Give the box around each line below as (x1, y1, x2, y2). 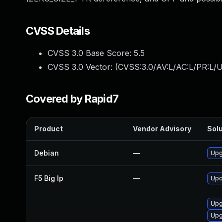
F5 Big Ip (34, 174, 63, 182)
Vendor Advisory (133, 124, 191, 133)
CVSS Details (26, 24, 90, 37)
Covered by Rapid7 (26, 92, 119, 105)
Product (34, 124, 63, 133)
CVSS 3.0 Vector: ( (48, 62, 118, 72)
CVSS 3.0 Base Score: (48, 48, 134, 58)
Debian (34, 149, 59, 157)
